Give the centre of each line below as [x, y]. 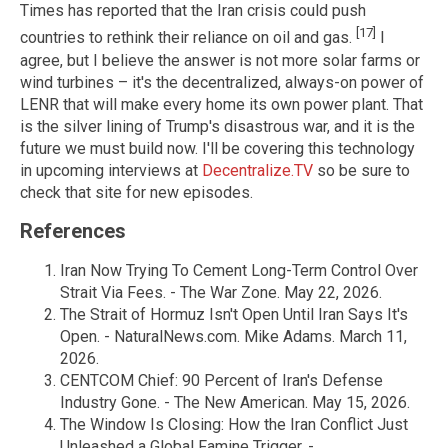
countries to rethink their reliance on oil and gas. [188, 38]
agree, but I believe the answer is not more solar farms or [220, 60]
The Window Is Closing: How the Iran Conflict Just [234, 424]
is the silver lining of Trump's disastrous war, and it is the [217, 126]
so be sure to [361, 170]
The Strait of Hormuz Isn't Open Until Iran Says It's [234, 314]
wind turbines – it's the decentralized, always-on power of [222, 82]
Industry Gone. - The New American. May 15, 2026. [235, 402]
